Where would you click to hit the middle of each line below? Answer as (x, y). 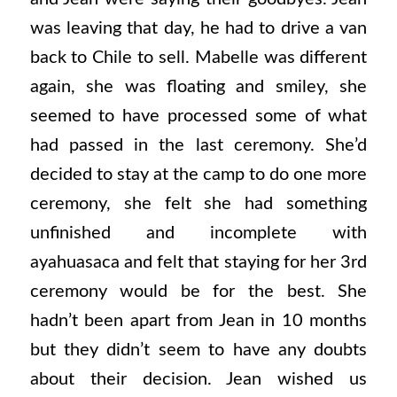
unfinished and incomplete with (198, 233)
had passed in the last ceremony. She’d (198, 145)
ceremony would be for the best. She (198, 291)
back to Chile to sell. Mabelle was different (198, 57)
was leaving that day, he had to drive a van (198, 28)
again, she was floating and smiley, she (198, 86)
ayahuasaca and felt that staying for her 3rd (198, 262)
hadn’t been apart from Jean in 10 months (198, 320)
